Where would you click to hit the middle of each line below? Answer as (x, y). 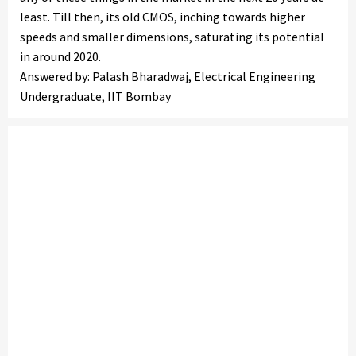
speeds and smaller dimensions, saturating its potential (172, 37)
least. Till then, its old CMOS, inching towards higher (163, 17)
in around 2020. (60, 56)
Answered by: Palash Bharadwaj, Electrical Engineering (168, 76)
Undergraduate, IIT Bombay (95, 96)
